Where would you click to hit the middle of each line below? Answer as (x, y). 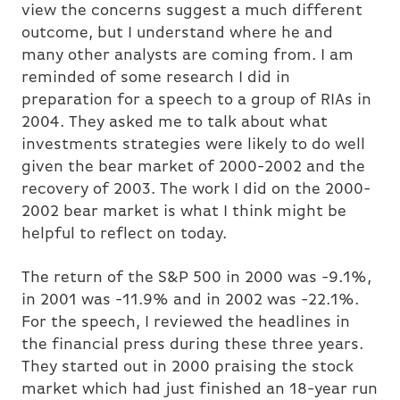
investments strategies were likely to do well (193, 146)
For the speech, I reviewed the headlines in (186, 323)
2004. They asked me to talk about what (175, 123)
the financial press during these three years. (192, 346)
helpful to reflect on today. (124, 235)
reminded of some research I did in (156, 79)
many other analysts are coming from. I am (187, 56)
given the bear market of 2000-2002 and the (193, 168)
